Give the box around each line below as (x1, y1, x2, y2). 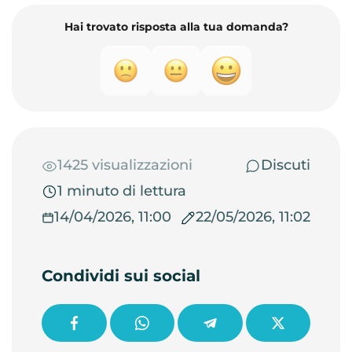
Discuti (261, 156, 310, 174)
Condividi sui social (42, 266, 200, 285)
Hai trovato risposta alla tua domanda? (64, 20, 288, 34)
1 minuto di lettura (57, 182, 186, 200)
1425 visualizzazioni (57, 156, 192, 174)
